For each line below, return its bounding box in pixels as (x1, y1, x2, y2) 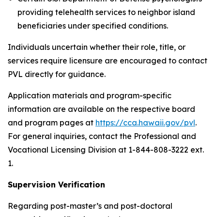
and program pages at (8, 118, 95, 127)
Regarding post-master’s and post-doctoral (8, 201, 172, 211)
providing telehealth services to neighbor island (17, 7, 195, 17)
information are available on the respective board (8, 104, 195, 114)
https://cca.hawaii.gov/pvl (95, 118, 195, 127)
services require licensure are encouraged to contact (8, 56, 207, 65)
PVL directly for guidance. (8, 69, 106, 79)
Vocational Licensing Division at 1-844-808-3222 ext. (8, 145, 204, 155)
